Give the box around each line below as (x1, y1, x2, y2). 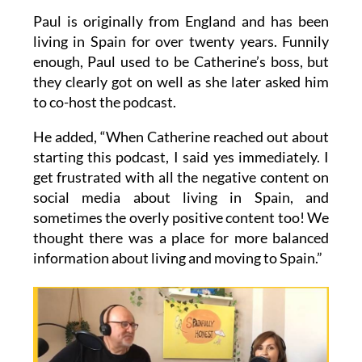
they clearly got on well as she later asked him (32, 102, 330, 120)
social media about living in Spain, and (32, 217, 330, 236)
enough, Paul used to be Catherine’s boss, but (32, 82, 330, 100)
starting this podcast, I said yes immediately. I (32, 177, 330, 196)
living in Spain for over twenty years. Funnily (32, 61, 330, 80)
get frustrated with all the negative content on (32, 197, 330, 216)
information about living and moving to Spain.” (32, 278, 322, 297)
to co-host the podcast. (32, 122, 176, 141)
